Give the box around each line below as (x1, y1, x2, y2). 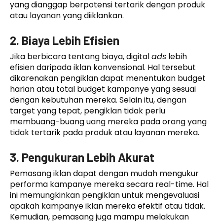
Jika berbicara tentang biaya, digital (10, 50, 151, 62)
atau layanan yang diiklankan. (10, 9, 124, 21)
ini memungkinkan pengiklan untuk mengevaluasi (10, 189, 199, 201)
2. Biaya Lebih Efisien (10, 33, 119, 47)
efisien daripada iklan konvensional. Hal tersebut (10, 61, 196, 73)
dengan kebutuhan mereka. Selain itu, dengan (10, 94, 186, 106)
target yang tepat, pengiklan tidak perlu (10, 105, 165, 116)
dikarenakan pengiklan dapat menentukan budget (10, 72, 206, 84)
